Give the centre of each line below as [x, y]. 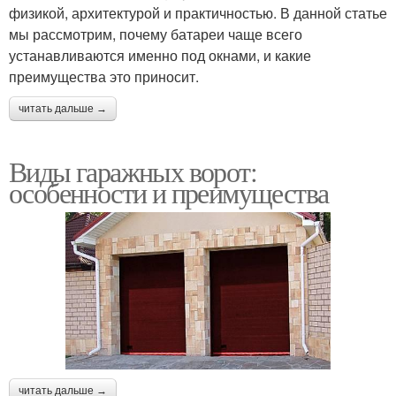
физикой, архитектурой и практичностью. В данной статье [198, 12]
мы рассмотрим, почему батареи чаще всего [156, 34]
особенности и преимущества [169, 192]
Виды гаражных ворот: [133, 171]
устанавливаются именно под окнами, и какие [160, 55]
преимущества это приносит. [104, 76]
